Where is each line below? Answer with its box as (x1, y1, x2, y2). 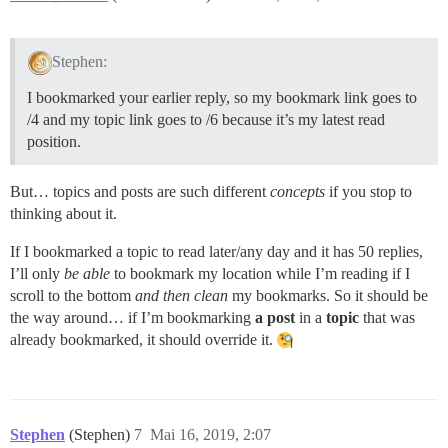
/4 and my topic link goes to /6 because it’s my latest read (27, 110, 385, 128)
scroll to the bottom (10, 286, 135, 304)
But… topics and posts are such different (10, 182, 270, 200)
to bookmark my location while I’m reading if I (110, 264, 410, 282)
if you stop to (325, 182, 412, 200)
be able (64, 264, 110, 282)
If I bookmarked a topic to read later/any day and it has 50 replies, (10, 242, 423, 260)
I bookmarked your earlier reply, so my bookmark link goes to (27, 88, 417, 106)
